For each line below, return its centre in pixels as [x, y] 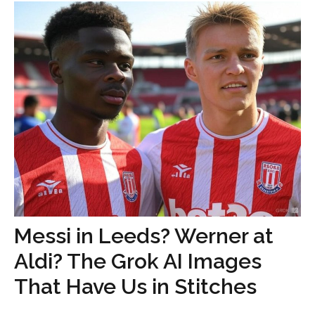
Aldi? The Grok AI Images [138, 261]
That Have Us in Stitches [135, 286]
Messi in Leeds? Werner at [144, 236]
